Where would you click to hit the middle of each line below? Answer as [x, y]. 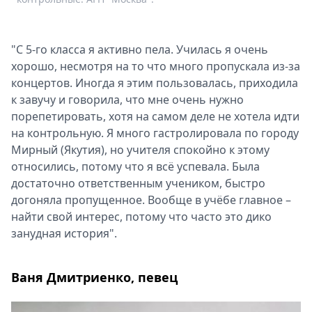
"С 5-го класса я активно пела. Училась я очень [140, 49]
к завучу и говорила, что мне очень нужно [127, 99]
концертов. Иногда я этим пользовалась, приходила [155, 83]
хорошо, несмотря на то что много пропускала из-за [156, 66]
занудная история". [64, 233]
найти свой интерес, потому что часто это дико [141, 216]
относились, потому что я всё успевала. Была [135, 166]
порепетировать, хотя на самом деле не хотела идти [155, 116]
